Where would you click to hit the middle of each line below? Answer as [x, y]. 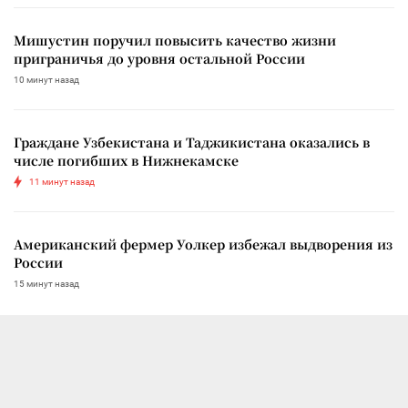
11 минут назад [62, 181]
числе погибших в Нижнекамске [126, 160]
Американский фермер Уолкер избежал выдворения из [203, 244]
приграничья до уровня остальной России [159, 58]
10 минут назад [46, 79]
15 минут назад [46, 283]
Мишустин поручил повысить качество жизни [175, 40]
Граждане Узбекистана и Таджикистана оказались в [192, 142]
